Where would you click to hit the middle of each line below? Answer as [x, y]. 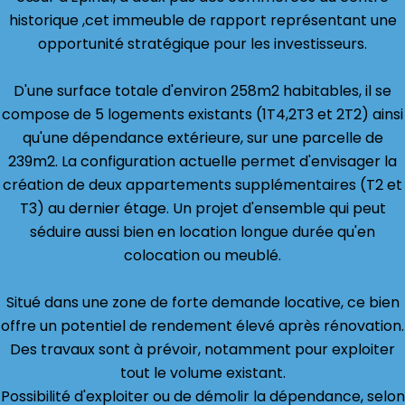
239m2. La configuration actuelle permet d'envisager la [202, 161]
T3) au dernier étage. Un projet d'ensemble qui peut [202, 208]
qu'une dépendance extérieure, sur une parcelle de [202, 138]
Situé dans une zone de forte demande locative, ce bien [202, 302]
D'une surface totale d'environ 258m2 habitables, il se [202, 91]
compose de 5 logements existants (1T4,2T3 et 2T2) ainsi [202, 114]
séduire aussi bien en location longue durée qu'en [202, 232]
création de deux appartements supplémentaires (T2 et [202, 185]
